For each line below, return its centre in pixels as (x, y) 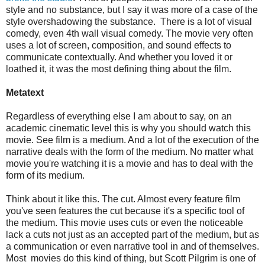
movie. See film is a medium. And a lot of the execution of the (132, 140)
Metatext (25, 93)
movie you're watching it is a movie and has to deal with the (130, 164)
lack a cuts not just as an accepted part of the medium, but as (132, 235)
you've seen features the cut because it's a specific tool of (125, 211)
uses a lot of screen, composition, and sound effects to (119, 46)
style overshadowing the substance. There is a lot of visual (129, 22)
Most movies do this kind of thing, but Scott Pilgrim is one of (131, 258)
